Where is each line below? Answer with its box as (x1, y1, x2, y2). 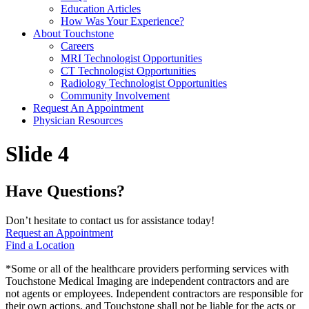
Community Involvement (61, 90, 170, 101)
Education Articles (61, 3, 141, 14)
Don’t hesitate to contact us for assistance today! (6, 214, 215, 226)
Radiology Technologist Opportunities (61, 77, 227, 89)
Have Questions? (6, 181, 125, 200)
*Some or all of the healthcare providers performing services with (6, 262, 289, 275)
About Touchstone (33, 28, 114, 39)
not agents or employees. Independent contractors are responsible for (6, 287, 303, 299)
